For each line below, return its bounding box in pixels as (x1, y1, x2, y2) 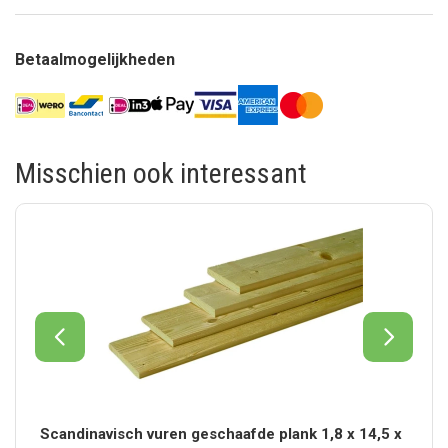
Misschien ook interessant (15, 157, 307, 191)
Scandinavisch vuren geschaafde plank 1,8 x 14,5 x (40, 425, 403, 444)
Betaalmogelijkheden (15, 50, 175, 70)
